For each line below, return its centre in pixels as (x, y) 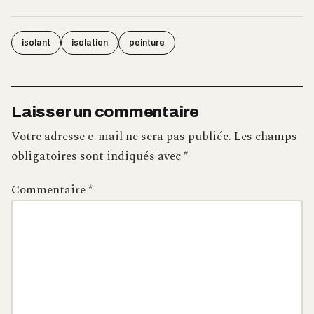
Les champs (266, 136)
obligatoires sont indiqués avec (97, 156)
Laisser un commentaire (105, 111)
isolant (36, 42)
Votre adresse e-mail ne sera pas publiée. (121, 136)
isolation (90, 42)
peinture (147, 42)
